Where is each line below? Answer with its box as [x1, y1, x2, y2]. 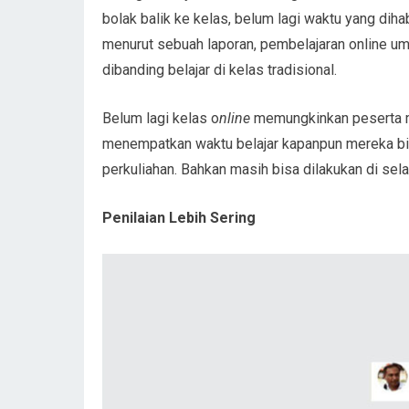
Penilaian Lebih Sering [102, 208, 256, 226]
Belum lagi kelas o [102, 109, 219, 127]
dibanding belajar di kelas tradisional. [102, 60, 337, 79]
